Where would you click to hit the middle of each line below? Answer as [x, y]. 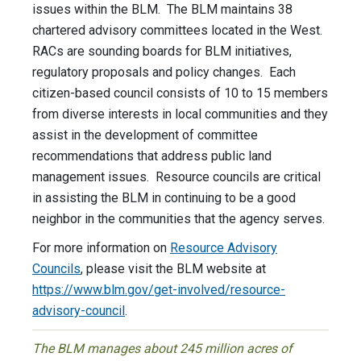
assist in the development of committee [145, 135]
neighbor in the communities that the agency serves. [178, 219]
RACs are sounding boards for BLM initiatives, [162, 52]
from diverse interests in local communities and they [180, 114]
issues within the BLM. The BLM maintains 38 [162, 10]
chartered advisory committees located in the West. [179, 31]
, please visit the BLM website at [173, 269]
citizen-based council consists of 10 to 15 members [180, 93]
